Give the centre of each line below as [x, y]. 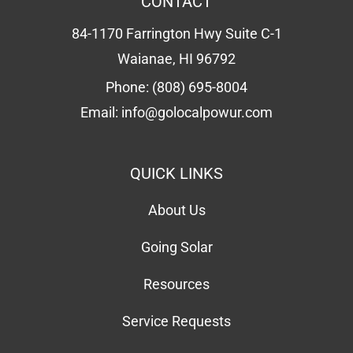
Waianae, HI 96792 [176, 59]
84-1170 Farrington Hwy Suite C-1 [176, 34]
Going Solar [176, 247]
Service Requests [176, 321]
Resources [176, 284]
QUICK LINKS [176, 174]
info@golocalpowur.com [197, 113]
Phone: [129, 87]
